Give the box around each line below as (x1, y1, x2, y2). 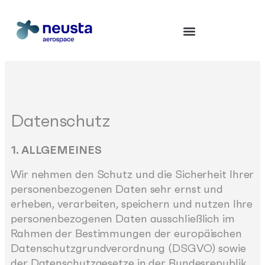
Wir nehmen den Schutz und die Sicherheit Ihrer (11, 167, 254, 182)
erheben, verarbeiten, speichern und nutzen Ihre (11, 197, 253, 211)
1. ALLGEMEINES (11, 143, 104, 157)
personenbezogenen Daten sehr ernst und (11, 182, 224, 196)
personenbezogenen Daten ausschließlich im (11, 212, 235, 226)
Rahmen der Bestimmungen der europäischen (11, 227, 242, 241)
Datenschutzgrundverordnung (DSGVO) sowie (11, 241, 246, 256)
